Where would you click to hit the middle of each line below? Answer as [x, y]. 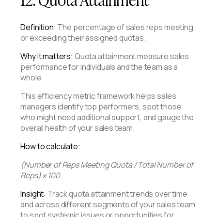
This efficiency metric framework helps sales [98, 96]
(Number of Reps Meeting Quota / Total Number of [107, 165]
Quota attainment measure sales [131, 56]
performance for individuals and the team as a [99, 67]
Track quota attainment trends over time [117, 194]
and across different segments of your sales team [108, 205]
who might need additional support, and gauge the [107, 117]
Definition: [38, 27]
